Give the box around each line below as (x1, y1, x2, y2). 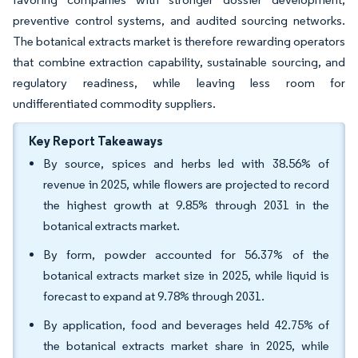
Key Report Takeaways (29, 133, 163, 149)
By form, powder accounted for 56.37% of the (43, 247, 329, 262)
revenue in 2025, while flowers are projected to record (43, 177, 329, 192)
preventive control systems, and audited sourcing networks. (13, 13, 345, 28)
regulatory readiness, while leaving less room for (13, 75, 345, 90)
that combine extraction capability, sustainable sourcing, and (13, 54, 345, 70)
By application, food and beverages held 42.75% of (43, 317, 329, 332)
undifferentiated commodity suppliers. (13, 96, 216, 111)
